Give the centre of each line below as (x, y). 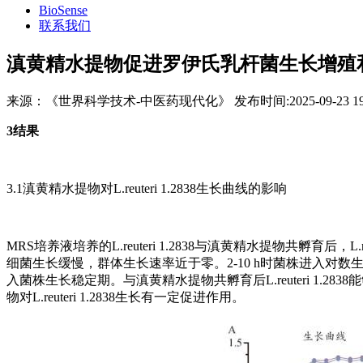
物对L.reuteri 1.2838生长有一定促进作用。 (126, 297)
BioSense (63, 10)
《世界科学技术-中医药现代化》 (138, 100)
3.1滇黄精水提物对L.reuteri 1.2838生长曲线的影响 (147, 188)
